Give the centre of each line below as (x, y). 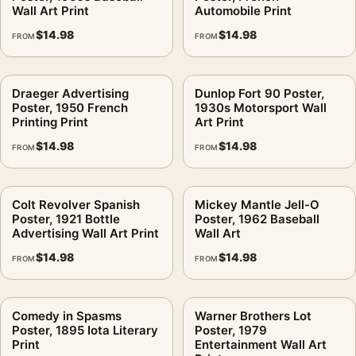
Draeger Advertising (70, 93)
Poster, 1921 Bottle (66, 219)
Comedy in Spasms (67, 315)
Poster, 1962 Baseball (257, 219)
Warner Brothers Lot (253, 315)
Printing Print (50, 122)
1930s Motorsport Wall (261, 107)
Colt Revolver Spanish (76, 204)
